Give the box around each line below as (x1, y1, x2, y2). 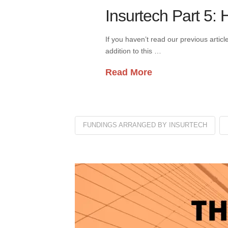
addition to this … (105, 46, 161, 55)
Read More (105, 67, 152, 78)
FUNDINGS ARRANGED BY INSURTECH (83, 121, 207, 129)
